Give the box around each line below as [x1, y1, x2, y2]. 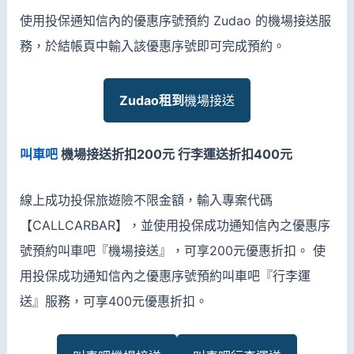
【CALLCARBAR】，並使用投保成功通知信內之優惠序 [19, 217, 330, 233]
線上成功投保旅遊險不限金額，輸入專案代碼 [19, 191, 273, 208]
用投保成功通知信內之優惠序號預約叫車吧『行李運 [19, 267, 311, 284]
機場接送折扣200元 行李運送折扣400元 [60, 146, 292, 163]
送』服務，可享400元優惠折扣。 [19, 292, 208, 309]
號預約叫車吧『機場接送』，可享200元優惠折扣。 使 [19, 242, 326, 258]
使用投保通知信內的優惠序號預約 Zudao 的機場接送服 [19, 12, 331, 28]
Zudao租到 [119, 92, 184, 109]
